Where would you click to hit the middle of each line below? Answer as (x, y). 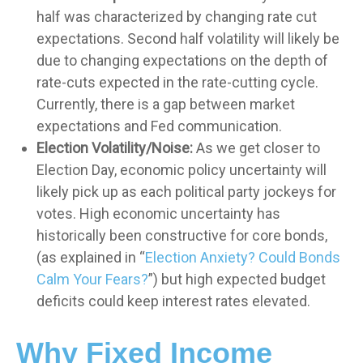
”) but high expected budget (237, 279)
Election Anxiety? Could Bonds (243, 257)
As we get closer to (256, 148)
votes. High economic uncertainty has (158, 214)
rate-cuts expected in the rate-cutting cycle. (177, 82)
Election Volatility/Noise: (115, 148)
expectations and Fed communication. (159, 126)
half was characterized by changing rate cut (177, 17)
